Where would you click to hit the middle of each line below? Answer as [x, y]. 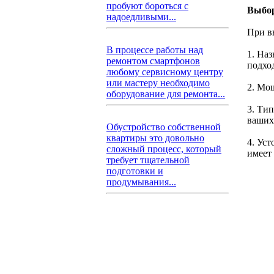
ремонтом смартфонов [153, 61]
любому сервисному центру [165, 72]
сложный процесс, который [164, 149]
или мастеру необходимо [158, 83]
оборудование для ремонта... [166, 94]
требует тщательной [148, 160]
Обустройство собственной [164, 127]
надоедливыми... [141, 17]
